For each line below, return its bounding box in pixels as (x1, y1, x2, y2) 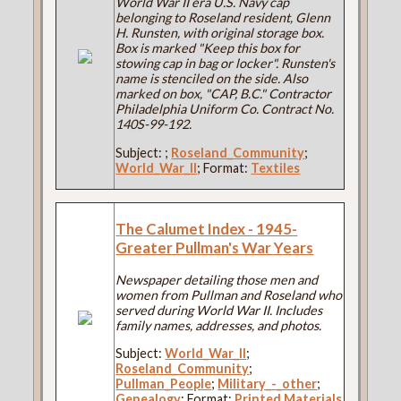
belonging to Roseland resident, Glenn (115, 10, 331, 26)
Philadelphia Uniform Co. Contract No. (115, 101, 335, 117)
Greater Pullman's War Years (115, 237, 314, 257)
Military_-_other (218, 376, 318, 392)
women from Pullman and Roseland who (115, 286, 343, 303)
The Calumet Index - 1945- (115, 218, 298, 238)
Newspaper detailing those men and (115, 271, 319, 287)
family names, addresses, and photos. (115, 317, 322, 333)
